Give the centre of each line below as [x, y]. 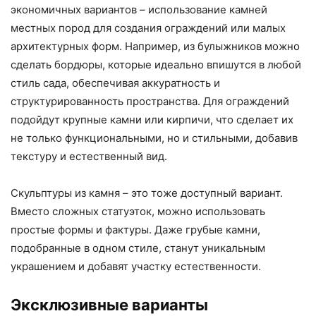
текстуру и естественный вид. [89, 156]
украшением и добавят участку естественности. [136, 266]
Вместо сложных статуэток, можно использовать [138, 211]
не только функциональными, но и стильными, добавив [154, 138]
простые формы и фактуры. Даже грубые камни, [135, 229]
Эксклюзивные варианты [109, 304]
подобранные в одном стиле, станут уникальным [138, 248]
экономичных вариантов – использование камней [139, 9]
